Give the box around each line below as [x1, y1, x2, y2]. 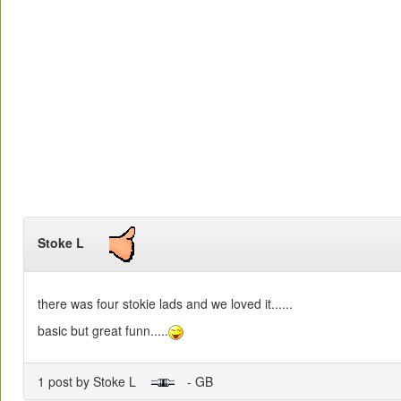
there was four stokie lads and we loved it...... [38, 294, 293, 313]
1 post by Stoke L [38, 371, 150, 390]
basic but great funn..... [38, 321, 168, 340]
